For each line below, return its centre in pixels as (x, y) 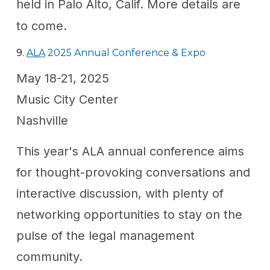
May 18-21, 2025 (62, 78)
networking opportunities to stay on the (129, 214)
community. (49, 256)
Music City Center (67, 99)
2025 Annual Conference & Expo (125, 52)
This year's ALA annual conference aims (130, 151)
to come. (41, 26)
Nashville (42, 120)
